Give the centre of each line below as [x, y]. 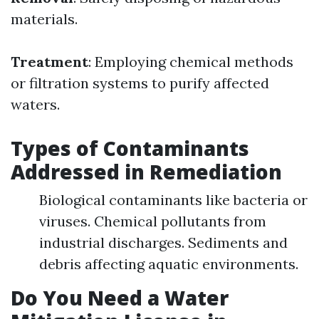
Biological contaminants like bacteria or [173, 200]
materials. [44, 19]
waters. [35, 104]
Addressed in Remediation [146, 172]
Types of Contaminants [130, 148]
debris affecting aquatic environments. [169, 264]
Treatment [49, 62]
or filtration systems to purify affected [140, 83]
